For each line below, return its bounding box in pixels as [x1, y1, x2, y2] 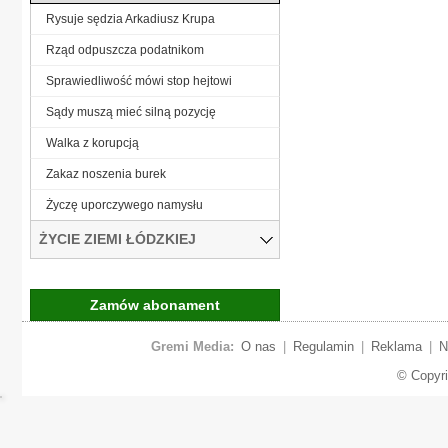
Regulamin [292, 338, 354, 354]
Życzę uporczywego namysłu [46, 197, 203, 212]
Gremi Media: [150, 338, 234, 354]
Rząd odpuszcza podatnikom [46, 42, 204, 57]
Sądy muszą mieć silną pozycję [46, 104, 216, 119]
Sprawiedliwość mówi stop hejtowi [46, 73, 232, 88]
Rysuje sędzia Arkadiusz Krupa [46, 11, 215, 26]
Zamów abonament [90, 296, 220, 313]
